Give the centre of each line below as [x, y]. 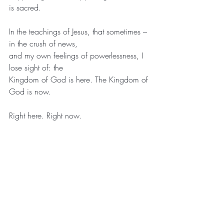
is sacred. [25, 7]
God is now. [30, 91]
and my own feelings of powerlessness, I [77, 55]
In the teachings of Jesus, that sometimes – [79, 31]
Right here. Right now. [45, 115]
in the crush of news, [43, 43]
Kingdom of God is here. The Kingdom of [80, 79]
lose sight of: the [36, 67]
